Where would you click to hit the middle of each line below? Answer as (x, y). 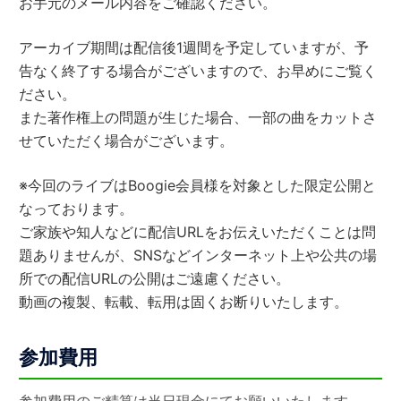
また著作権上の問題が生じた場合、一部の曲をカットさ (198, 117)
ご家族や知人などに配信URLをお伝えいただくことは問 (198, 231)
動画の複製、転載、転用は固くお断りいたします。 (184, 301)
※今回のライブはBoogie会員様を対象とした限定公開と (198, 185)
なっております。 (77, 208)
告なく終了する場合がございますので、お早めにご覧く (198, 70)
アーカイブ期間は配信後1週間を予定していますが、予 (194, 47)
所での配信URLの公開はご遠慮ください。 (155, 278)
